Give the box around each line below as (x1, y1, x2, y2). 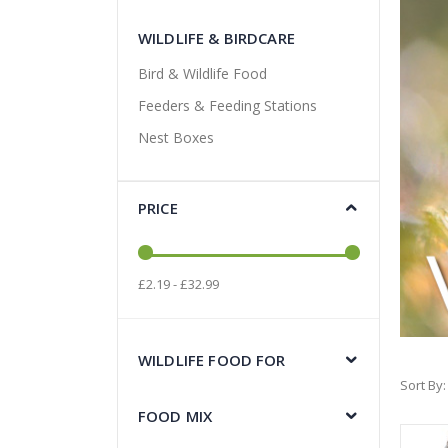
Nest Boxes (138, 127, 214, 147)
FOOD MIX (138, 405, 213, 426)
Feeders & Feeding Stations (138, 95, 317, 115)
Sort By (399, 376, 443, 395)
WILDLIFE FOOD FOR (138, 349, 286, 370)
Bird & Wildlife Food (138, 63, 267, 83)
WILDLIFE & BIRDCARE (138, 27, 295, 48)
